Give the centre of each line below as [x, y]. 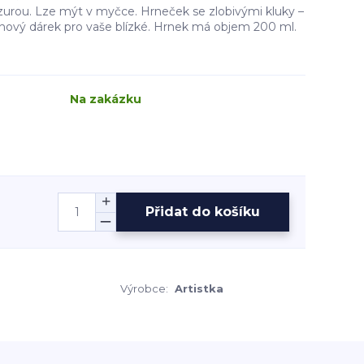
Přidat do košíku [203, 212]
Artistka [199, 288]
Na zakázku [106, 99]
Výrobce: [144, 288]
